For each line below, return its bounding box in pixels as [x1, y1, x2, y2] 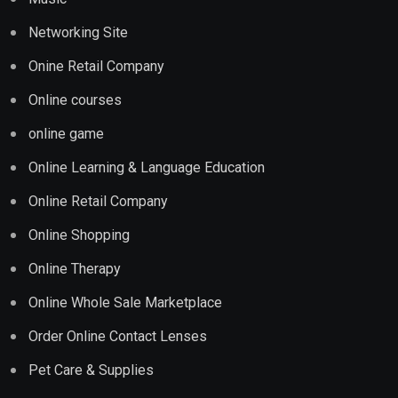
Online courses [28, 91, 122, 108]
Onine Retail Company [28, 57, 164, 75]
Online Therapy [28, 259, 121, 277]
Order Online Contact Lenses [28, 327, 207, 345]
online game [28, 124, 104, 142]
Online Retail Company [28, 192, 168, 210]
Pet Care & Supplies [28, 361, 154, 378]
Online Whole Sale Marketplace [28, 293, 222, 311]
